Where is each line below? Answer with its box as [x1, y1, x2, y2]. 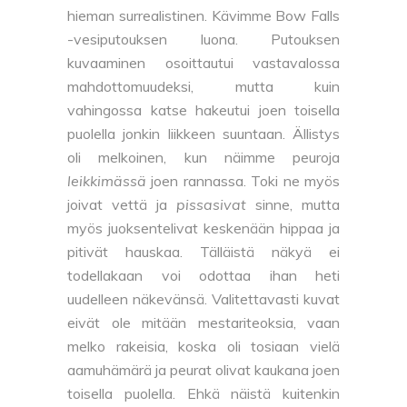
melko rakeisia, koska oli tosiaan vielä [67, 337, 340, 356]
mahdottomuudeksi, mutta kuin [67, 77, 340, 96]
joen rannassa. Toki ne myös [151, 172, 341, 191]
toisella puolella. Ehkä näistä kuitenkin [67, 384, 340, 403]
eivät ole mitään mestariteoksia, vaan [67, 313, 340, 333]
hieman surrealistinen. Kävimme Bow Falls [67, 6, 340, 25]
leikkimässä [67, 172, 152, 191]
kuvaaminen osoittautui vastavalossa [67, 54, 340, 73]
